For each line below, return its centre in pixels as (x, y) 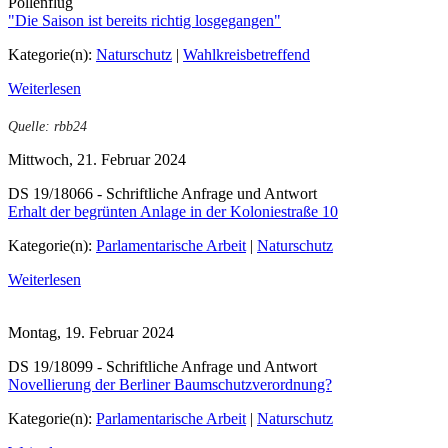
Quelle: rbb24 (47, 125)
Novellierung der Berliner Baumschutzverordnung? (170, 385)
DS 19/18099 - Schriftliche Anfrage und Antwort (162, 367)
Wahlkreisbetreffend (246, 55)
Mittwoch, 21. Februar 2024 (97, 159)
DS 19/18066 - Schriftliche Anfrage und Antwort (162, 193)
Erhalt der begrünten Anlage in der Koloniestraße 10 (173, 211)
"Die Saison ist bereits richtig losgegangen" (144, 21)
